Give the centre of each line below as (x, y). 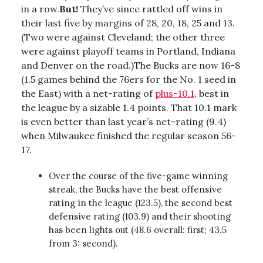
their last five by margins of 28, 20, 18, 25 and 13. (128, 23)
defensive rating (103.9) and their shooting (140, 216)
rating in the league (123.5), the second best (141, 203)
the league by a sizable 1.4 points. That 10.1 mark (129, 107)
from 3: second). (85, 243)
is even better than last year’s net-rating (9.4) (124, 121)
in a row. (40, 9)
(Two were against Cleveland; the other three (123, 37)
